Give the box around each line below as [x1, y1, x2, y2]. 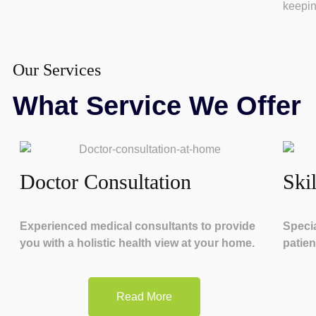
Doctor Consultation [20, 170, 191, 193]
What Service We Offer [13, 91, 301, 121]
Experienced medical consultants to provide [20, 219, 255, 232]
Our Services [13, 61, 101, 80]
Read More [116, 290, 173, 303]
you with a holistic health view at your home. [20, 236, 255, 249]
